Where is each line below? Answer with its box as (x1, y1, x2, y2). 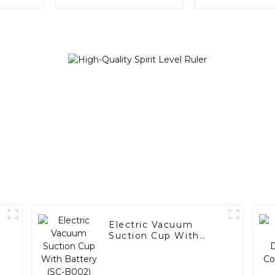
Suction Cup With (109, 230, 199, 242)
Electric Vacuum (109, 219, 193, 231)
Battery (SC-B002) (109, 241, 204, 253)
